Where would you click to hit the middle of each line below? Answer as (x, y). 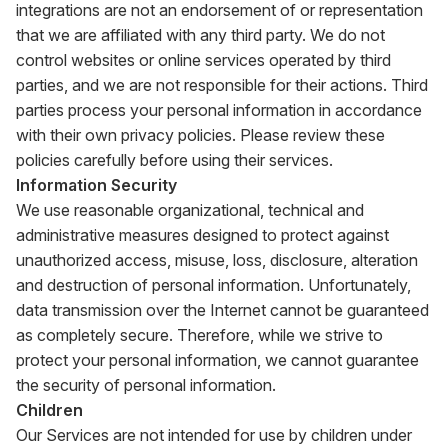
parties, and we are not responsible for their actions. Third (222, 85)
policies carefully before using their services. (174, 160)
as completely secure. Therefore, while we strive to (199, 335)
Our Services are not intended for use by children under (214, 435)
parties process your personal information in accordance (219, 110)
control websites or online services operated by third (203, 60)
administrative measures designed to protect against (202, 235)
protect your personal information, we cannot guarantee (217, 360)
